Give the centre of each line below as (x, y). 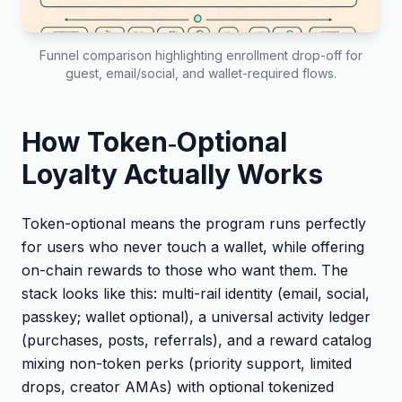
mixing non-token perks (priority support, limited (187, 363)
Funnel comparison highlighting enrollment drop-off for (201, 55)
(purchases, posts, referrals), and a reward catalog (197, 340)
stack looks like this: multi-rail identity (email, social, (196, 293)
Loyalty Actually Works (172, 174)
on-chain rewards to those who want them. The (185, 270)
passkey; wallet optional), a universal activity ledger (196, 316)
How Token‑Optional (154, 141)
